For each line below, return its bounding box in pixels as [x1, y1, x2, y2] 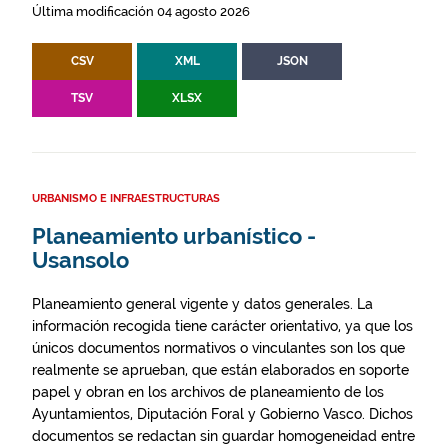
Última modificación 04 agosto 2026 [32, 4, 250, 19]
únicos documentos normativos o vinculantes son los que [32, 340, 405, 356]
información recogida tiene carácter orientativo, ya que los [32, 318, 413, 334]
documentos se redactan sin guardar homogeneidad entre [32, 428, 415, 444]
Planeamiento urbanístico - [32, 224, 316, 249]
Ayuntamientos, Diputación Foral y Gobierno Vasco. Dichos [32, 406, 413, 422]
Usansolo [32, 248, 129, 273]
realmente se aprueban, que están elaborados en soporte [32, 362, 409, 378]
